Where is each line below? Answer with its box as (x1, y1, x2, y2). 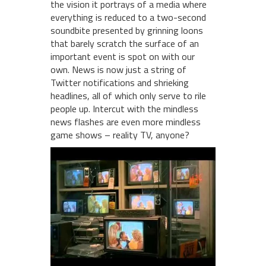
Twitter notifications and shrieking (50, 75, 189, 90)
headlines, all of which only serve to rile (50, 88, 206, 103)
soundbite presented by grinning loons (50, 23, 203, 38)
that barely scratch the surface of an (50, 36, 199, 51)
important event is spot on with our (50, 49, 195, 64)
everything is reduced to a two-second (50, 10, 206, 25)
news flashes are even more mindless (50, 115, 201, 129)
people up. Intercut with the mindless (50, 102, 198, 116)
